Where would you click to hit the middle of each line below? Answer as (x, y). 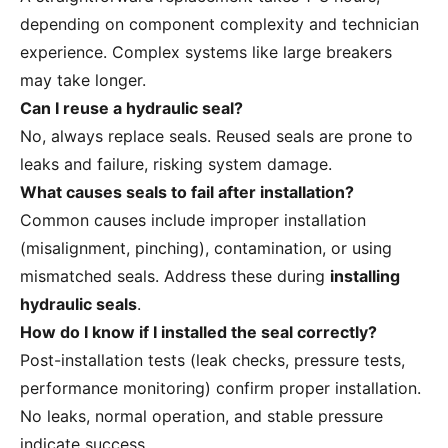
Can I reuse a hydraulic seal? (131, 108)
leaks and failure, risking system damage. (176, 164)
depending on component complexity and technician (219, 24)
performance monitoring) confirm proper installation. (220, 388)
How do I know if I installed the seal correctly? (198, 332)
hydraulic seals (78, 304)
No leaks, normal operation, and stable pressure (201, 416)
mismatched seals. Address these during (175, 276)
